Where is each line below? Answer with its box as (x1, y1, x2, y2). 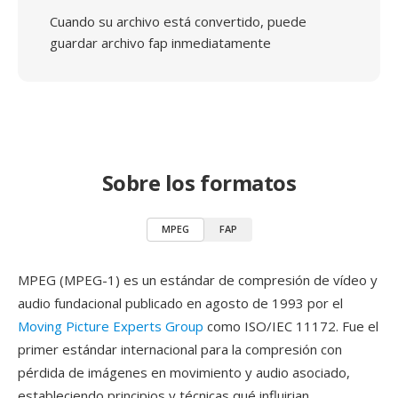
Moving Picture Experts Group (18, 317, 203, 335)
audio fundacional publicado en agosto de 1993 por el (18, 294, 343, 312)
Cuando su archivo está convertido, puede (50, 12, 306, 30)
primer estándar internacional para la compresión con (18, 340, 342, 358)
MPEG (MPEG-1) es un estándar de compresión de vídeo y (18, 271, 378, 289)
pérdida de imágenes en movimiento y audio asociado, (18, 363, 350, 381)
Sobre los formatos (101, 168, 297, 197)
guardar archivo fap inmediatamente (50, 34, 271, 52)
